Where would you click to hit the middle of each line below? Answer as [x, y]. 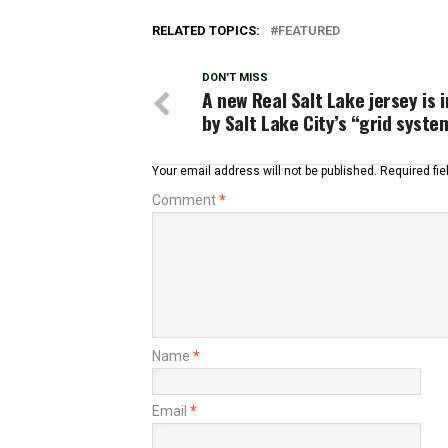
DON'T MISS [235, 77]
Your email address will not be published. [264, 171]
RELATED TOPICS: [206, 30]
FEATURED [309, 30]
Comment [185, 200]
